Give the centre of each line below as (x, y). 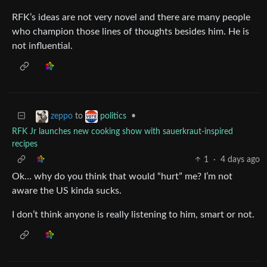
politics (113, 116)
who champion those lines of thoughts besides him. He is (131, 31)
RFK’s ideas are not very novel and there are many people (131, 17)
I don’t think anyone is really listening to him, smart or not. (133, 214)
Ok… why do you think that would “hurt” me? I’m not (122, 176)
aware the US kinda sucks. (67, 190)
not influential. (42, 46)
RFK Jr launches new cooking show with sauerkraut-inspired (122, 131)
